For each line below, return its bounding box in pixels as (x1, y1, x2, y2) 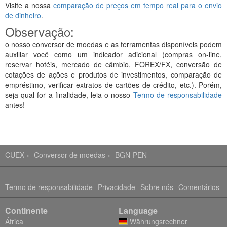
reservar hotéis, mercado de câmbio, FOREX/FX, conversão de (5, 59, 222, 69)
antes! (5, 100, 25, 110)
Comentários (178, 182, 219, 192)
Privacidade (98, 182, 135, 192)
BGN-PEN (115, 149, 147, 160)
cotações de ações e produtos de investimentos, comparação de (5, 69, 222, 80)
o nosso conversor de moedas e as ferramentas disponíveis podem (5, 39, 222, 49)
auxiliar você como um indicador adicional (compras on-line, (5, 49, 222, 59)
